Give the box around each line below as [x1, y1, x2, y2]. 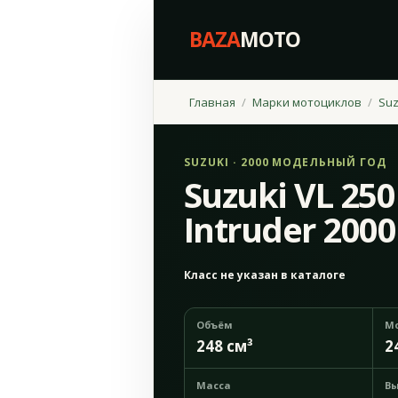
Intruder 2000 [184, 206, 396, 252]
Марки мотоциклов [252, 94, 362, 110]
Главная [189, 94, 235, 110]
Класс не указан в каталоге [184, 267, 346, 283]
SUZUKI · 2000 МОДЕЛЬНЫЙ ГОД [184, 155, 386, 170]
